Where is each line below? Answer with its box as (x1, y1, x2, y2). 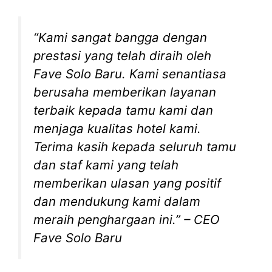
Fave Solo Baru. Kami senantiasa (33, 66, 226, 82)
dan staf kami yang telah (33, 157, 178, 173)
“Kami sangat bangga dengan (33, 30, 207, 46)
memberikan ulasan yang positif (33, 175, 221, 191)
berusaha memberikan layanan (33, 84, 216, 100)
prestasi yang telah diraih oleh (33, 48, 211, 64)
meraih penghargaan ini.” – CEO (33, 212, 220, 228)
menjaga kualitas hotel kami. (33, 121, 201, 137)
